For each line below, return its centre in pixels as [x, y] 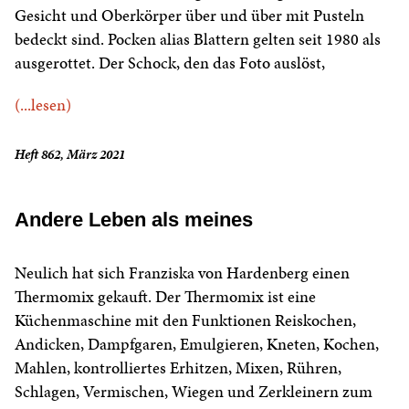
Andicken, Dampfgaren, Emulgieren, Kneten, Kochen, [197, 344]
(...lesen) [43, 105]
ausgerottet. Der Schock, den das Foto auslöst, [170, 63]
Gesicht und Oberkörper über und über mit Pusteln [189, 16]
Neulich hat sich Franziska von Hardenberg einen [182, 273]
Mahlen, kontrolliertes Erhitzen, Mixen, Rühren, [178, 368]
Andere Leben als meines [134, 220]
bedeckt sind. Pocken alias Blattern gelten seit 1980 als [198, 39]
